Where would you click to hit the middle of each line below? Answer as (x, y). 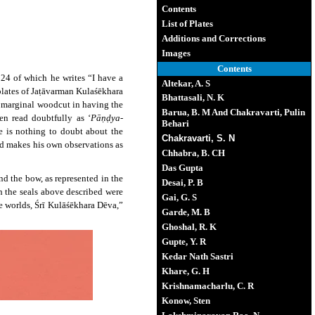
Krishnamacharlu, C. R (208, 286)
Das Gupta (182, 168)
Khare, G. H (186, 271)
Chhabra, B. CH (193, 153)
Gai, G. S (179, 197)
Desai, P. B (182, 182)
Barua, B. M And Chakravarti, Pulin (233, 112)
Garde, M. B (186, 212)
